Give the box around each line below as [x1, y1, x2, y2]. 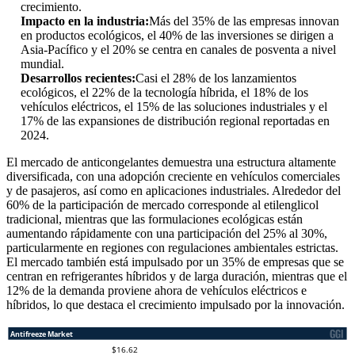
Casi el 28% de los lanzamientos [136, 71, 296, 86]
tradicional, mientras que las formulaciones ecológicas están [6, 212, 303, 227]
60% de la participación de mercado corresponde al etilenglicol [6, 198, 319, 212]
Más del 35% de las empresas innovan [149, 14, 339, 29]
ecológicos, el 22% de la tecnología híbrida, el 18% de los [21, 86, 308, 100]
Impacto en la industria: [21, 14, 149, 29]
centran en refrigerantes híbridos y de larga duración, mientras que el [6, 269, 347, 284]
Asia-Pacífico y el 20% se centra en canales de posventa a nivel [21, 43, 336, 57]
